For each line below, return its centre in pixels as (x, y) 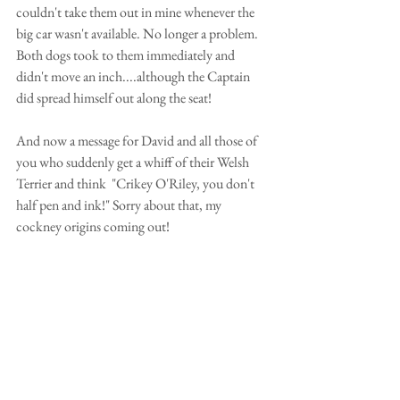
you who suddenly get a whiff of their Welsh (134, 162)
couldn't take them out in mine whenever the (137, 12)
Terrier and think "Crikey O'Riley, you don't (137, 184)
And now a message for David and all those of (138, 141)
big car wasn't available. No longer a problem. (140, 34)
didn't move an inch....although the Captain (134, 77)
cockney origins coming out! (94, 227)
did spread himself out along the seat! (115, 98)
